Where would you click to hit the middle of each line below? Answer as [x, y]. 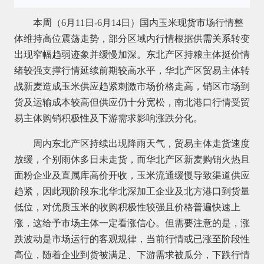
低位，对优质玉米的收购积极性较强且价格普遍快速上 [127, 207]
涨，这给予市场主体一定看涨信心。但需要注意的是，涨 [132, 223]
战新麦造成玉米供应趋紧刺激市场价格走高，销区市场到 [132, 86]
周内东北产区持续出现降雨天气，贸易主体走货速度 [141, 143]
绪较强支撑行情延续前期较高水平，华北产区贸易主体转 [132, 70]
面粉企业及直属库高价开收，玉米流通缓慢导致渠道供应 [132, 175]
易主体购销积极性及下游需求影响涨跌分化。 [108, 118]
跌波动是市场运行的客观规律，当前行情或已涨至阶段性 [132, 239]
